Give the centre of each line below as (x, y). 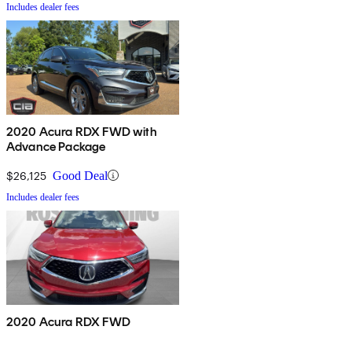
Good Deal (80, 175)
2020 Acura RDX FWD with (82, 131)
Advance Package (56, 146)
